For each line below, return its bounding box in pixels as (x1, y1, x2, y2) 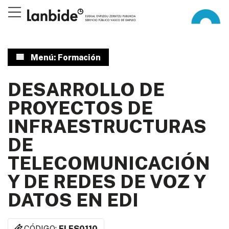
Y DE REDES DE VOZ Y (8, 171, 205, 192)
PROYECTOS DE (8, 97, 153, 119)
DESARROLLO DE (8, 79, 165, 100)
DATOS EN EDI (8, 189, 139, 211)
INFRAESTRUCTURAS (8, 116, 207, 137)
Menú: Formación (30, 53, 101, 62)
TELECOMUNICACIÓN (8, 152, 210, 174)
